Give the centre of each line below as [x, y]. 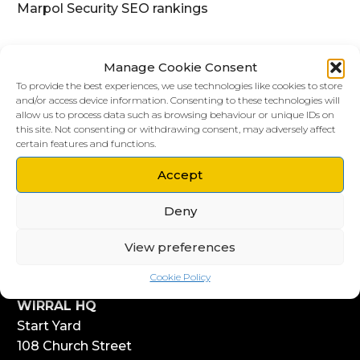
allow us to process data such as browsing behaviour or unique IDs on [175, 115]
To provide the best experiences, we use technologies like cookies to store [179, 86]
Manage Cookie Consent [180, 67]
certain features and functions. [86, 143]
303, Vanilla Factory [80, 211]
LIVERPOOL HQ [68, 191]
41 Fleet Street [63, 231]
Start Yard [49, 325]
